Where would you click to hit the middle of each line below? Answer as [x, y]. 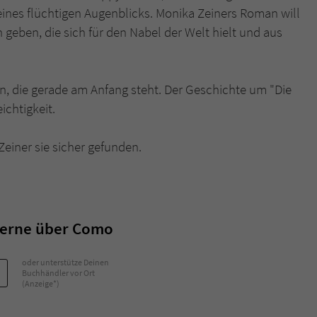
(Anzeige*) [41, 283]
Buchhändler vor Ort [58, 273]
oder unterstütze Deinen [65, 262]
